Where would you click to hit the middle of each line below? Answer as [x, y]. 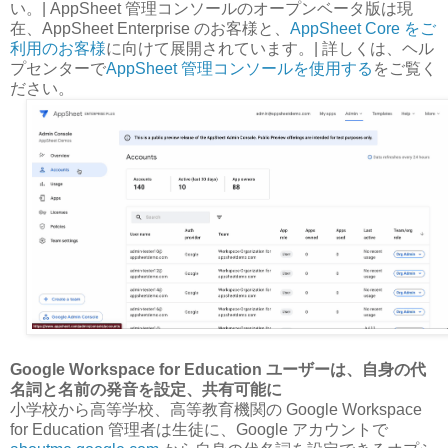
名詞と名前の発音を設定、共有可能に [146, 389]
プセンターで [58, 68]
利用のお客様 [58, 48]
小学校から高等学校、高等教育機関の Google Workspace [216, 409]
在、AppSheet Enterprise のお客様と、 [150, 28]
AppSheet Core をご [363, 28]
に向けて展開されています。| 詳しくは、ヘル [270, 48]
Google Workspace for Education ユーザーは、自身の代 [218, 369]
